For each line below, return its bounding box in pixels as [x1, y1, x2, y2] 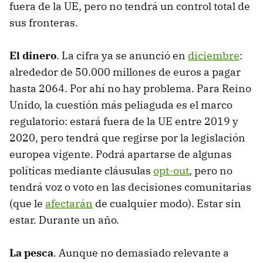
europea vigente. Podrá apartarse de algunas [9, 147, 232, 161]
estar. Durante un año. [9, 213, 119, 227]
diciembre [188, 48, 240, 62]
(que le [9, 196, 45, 210]
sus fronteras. [9, 15, 78, 29]
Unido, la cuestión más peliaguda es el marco [9, 97, 232, 112]
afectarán [45, 196, 93, 210]
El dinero [9, 48, 56, 62]
